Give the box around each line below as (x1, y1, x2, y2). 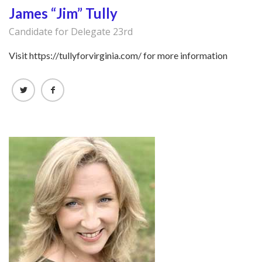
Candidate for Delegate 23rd (9, 25, 133, 39)
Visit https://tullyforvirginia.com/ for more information (9, 50, 227, 61)
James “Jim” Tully (9, 5, 118, 22)
